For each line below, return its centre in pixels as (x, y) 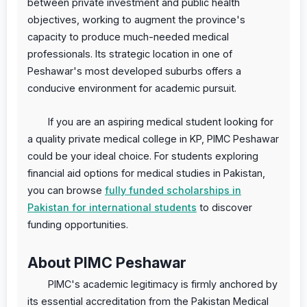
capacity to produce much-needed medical (128, 36)
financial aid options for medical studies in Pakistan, (146, 173)
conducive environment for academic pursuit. (132, 88)
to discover (224, 207)
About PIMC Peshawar (107, 262)
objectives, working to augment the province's (136, 19)
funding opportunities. (78, 224)
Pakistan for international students (112, 207)
